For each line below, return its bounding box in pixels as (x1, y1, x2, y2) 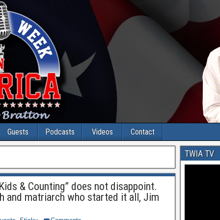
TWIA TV (185, 148, 214, 159)
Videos (91, 127, 113, 137)
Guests (7, 127, 28, 137)
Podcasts (45, 127, 75, 137)
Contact (130, 127, 155, 137)
